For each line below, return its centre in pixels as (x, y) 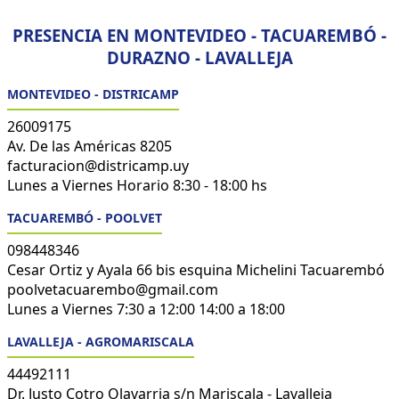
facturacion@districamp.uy (98, 165)
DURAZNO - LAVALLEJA (199, 57)
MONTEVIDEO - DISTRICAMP (93, 94)
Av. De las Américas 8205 (90, 146)
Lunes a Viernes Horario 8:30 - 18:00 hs (137, 185)
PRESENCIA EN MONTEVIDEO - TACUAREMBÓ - (199, 35)
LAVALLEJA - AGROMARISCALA (101, 341)
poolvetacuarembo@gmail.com (113, 289)
